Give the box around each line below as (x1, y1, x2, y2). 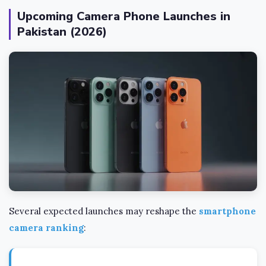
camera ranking (9, 222, 84, 234)
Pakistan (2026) (17, 24, 107, 40)
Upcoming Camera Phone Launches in (17, 8, 230, 25)
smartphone (199, 205, 256, 217)
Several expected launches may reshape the (9, 205, 199, 217)
